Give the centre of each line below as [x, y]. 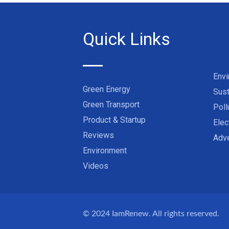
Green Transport [111, 104]
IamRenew [130, 213]
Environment [105, 150]
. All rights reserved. [184, 213]
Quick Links [127, 39]
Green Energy [107, 89]
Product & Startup [114, 120]
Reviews [98, 135]
